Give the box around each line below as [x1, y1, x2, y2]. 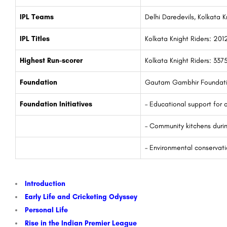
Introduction [25, 179, 65, 188]
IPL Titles [20, 34, 50, 44]
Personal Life [25, 206, 68, 215]
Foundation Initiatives [20, 100, 92, 109]
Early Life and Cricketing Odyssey [25, 193, 137, 202]
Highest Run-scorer [20, 56, 83, 65]
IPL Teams [20, 13, 54, 22]
